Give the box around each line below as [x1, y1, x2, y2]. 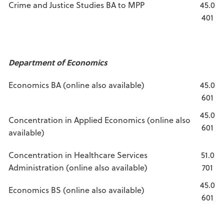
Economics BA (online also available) [8, 79, 144, 90]
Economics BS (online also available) [8, 184, 144, 195]
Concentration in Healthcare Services [8, 149, 147, 160]
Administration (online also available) [8, 161, 147, 173]
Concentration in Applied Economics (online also [8, 114, 190, 125]
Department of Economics [8, 56, 107, 68]
